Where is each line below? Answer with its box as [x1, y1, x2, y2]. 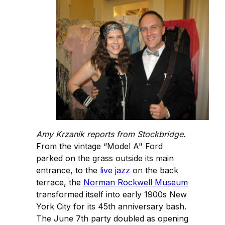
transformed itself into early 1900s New [36, 189, 187, 200]
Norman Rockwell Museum [83, 177, 188, 188]
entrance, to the [36, 165, 100, 176]
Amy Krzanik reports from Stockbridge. [36, 129, 186, 140]
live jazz [100, 165, 130, 176]
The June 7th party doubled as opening [36, 213, 188, 224]
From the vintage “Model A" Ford [36, 141, 163, 152]
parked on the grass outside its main [36, 153, 174, 164]
